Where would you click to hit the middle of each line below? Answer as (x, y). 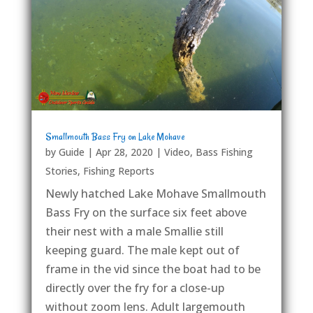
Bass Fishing (224, 152)
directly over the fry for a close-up (134, 288)
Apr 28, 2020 (124, 152)
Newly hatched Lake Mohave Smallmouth (155, 194)
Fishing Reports (118, 171)
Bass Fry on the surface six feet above (146, 213)
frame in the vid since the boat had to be (153, 269)
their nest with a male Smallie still (134, 232)
